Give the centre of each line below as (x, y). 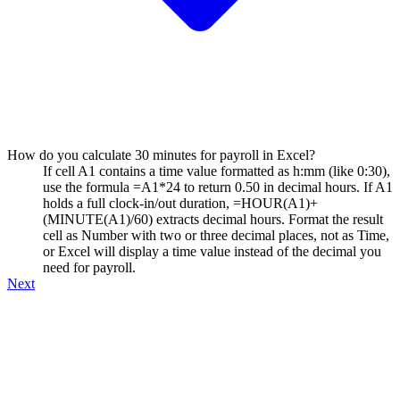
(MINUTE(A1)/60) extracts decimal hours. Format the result (213, 219)
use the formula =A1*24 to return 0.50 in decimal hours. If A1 (218, 187)
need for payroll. (89, 267)
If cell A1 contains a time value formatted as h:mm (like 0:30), (217, 171)
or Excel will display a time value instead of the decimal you (212, 251)
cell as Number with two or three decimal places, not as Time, (216, 235)
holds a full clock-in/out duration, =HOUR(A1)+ (180, 203)
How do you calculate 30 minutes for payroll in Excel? (161, 154)
